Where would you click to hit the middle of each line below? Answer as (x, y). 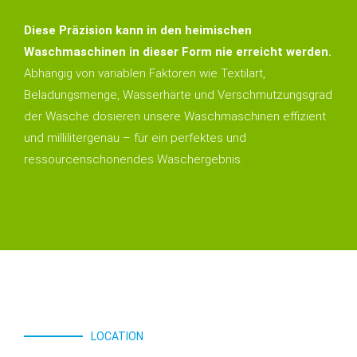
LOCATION (117, 337)
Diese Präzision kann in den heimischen (138, 31)
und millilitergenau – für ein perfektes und (135, 138)
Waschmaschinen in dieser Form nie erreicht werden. (178, 52)
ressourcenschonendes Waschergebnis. (133, 160)
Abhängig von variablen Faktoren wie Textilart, (145, 74)
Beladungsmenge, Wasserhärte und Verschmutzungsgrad (178, 95)
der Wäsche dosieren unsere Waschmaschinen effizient (175, 117)
